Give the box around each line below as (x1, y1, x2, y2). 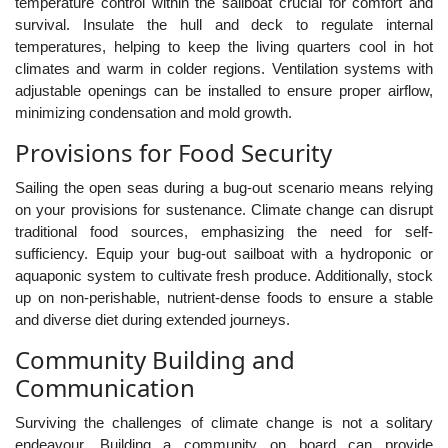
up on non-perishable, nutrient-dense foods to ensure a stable (15, 289, 433, 306)
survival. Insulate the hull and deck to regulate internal (15, 16, 433, 33)
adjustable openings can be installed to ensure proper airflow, (15, 82, 433, 99)
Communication (15, 371, 195, 404)
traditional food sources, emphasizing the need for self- (15, 223, 433, 240)
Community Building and (15, 343, 295, 376)
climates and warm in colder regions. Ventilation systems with (15, 60, 433, 77)
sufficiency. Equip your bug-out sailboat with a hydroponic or (15, 245, 433, 262)
